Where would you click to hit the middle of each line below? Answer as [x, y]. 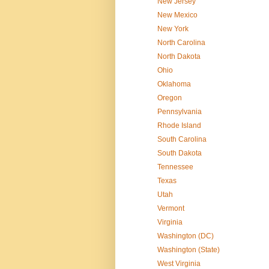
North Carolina [181, 43]
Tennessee [175, 167]
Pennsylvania [179, 112]
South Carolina [182, 140]
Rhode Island [179, 126]
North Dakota [179, 57]
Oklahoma [174, 84]
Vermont [171, 209]
